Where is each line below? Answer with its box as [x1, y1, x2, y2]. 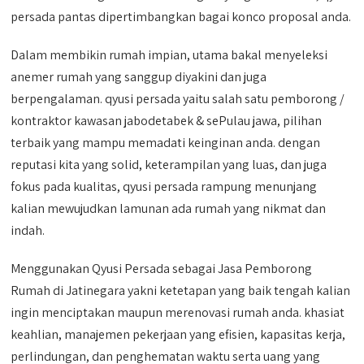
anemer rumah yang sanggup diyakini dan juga [11, 68, 267, 85]
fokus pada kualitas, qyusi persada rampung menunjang [11, 178, 318, 195]
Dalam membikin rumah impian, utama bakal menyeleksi [11, 46, 328, 63]
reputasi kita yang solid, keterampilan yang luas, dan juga [11, 156, 327, 173]
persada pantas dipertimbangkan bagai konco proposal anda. [11, 8, 352, 25]
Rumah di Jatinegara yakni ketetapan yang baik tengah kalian [11, 282, 351, 299]
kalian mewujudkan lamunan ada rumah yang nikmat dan [11, 200, 327, 217]
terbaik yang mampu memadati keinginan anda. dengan [11, 134, 321, 151]
